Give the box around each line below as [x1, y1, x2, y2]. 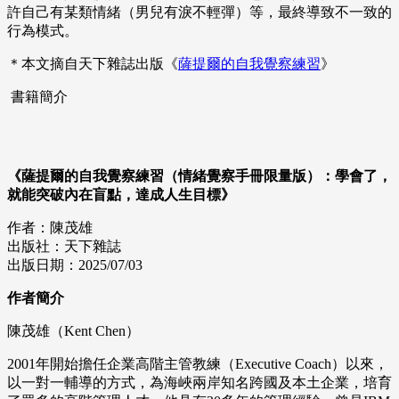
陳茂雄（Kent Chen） [7, 322, 140, 338]
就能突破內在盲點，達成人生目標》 [7, 186, 235, 202]
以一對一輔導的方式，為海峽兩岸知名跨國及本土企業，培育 [7, 374, 392, 390]
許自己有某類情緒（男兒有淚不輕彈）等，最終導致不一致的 [7, 4, 392, 20]
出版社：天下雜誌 [7, 238, 121, 254]
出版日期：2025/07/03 [7, 256, 142, 273]
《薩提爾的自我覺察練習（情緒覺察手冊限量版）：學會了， [7, 167, 392, 183]
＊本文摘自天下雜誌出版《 [7, 55, 178, 71]
